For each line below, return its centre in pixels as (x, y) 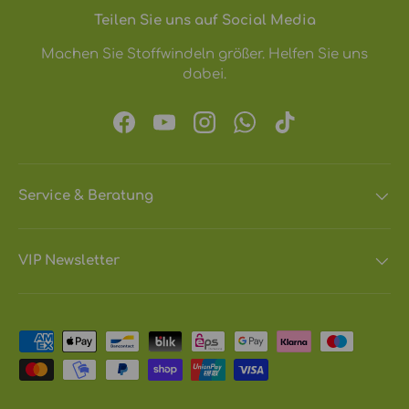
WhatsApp (280, 131)
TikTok (306, 131)
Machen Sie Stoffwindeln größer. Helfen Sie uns (204, 55)
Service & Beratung (86, 195)
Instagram (239, 131)
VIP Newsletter (69, 260)
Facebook (158, 131)
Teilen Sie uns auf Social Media (204, 21)
